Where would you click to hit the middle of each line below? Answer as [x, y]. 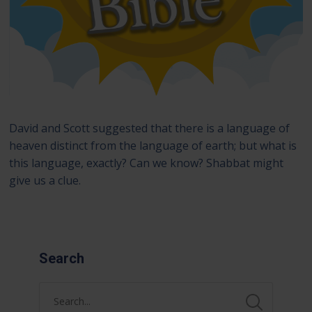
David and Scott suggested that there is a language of [150, 128]
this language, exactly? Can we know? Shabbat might [147, 163]
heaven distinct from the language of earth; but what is [153, 146]
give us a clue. [45, 181]
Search [61, 259]
